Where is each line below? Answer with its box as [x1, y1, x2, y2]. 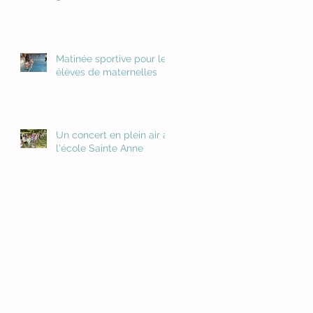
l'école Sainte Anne [56, 143, 143, 154]
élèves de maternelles [56, 66, 157, 78]
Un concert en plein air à [56, 129, 168, 140]
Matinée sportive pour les [56, 53, 171, 64]
